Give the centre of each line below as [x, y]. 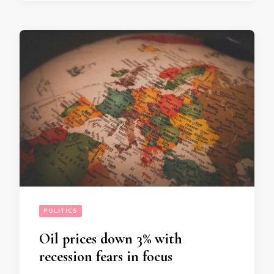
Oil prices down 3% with [111, 239]
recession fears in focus [106, 256]
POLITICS [61, 211]
